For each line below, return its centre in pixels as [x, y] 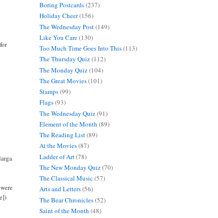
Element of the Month [68, 124]
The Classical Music [66, 178]
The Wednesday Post [66, 27]
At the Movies [58, 146]
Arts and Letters [60, 189]
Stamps [49, 92]
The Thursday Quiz [64, 59]
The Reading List [62, 135]
